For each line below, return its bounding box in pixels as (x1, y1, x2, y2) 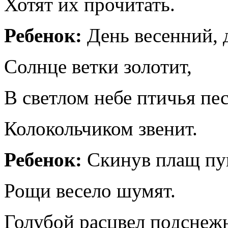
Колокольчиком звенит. (4, 118, 197, 140)
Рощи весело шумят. (4, 180, 176, 202)
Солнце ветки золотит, (4, 55, 192, 78)
